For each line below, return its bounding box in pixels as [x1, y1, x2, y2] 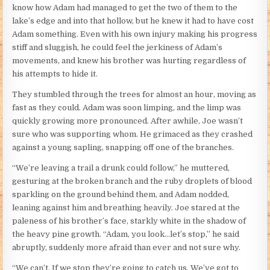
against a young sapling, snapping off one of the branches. [12, 143, 234, 152]
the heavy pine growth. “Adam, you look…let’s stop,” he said [12, 230, 240, 239]
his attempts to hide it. [12, 69, 98, 79]
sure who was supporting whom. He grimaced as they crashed [12, 130, 253, 139]
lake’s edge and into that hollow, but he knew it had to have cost [12, 16, 254, 26]
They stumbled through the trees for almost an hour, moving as [12, 90, 257, 99]
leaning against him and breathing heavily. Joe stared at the [12, 203, 240, 213]
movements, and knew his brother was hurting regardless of [12, 56, 246, 66]
